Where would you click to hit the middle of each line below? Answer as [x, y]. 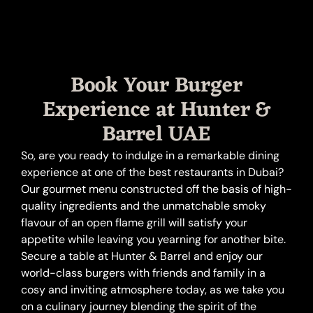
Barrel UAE [156, 135]
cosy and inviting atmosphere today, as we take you [153, 290]
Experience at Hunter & [156, 111]
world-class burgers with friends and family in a [143, 273]
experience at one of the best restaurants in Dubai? [152, 172]
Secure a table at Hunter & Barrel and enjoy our [142, 256]
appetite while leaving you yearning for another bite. [153, 239]
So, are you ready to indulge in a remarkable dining [150, 155]
